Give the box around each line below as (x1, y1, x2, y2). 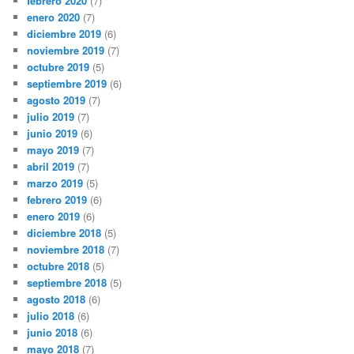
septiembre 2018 (27, 275, 107, 291)
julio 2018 (27, 308, 75, 324)
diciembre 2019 (27, 26, 102, 42)
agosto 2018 (27, 292, 86, 307)
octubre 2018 (27, 258, 90, 274)
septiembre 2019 (27, 76, 107, 92)
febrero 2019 (27, 192, 88, 208)
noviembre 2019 (27, 43, 105, 58)
